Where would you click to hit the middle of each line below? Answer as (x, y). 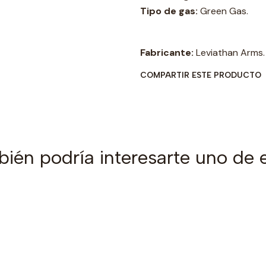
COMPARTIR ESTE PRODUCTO (201, 75)
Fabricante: (167, 53)
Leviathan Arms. (229, 53)
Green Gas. (223, 11)
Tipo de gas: (169, 11)
